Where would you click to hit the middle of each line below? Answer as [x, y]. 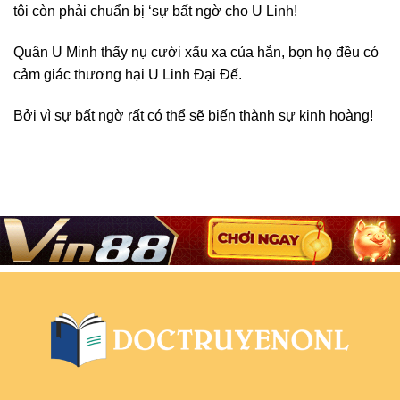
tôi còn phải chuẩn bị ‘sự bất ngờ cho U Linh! [155, 12]
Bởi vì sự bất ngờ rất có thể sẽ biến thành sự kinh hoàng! [193, 115]
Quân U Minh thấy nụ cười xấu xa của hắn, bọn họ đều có [196, 53]
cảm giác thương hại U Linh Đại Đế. [128, 75]
